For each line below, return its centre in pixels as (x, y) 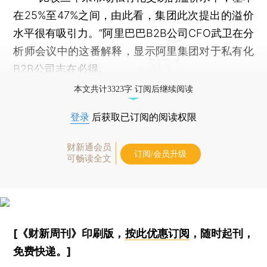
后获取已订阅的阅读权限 (143, 117)
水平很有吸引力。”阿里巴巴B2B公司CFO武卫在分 (133, 33)
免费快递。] (42, 251)
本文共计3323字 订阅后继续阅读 (133, 89)
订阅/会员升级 (160, 154)
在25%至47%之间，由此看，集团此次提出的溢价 (133, 15)
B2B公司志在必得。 (61, 69)
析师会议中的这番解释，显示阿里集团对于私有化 (133, 51)
